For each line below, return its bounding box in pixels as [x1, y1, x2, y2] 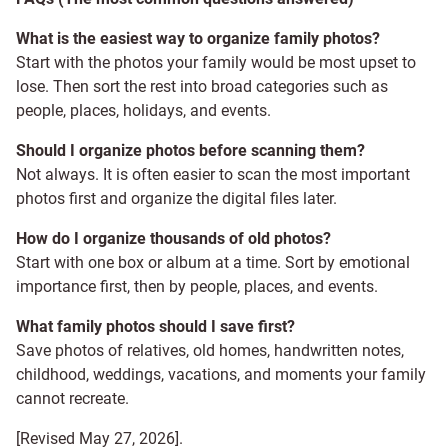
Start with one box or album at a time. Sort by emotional [16, 252, 410, 272]
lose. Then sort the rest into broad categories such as [16, 76, 388, 96]
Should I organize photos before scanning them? [16, 140, 365, 160]
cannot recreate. [16, 388, 129, 408]
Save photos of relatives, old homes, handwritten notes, [16, 340, 404, 360]
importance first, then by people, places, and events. [16, 276, 378, 296]
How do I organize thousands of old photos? [16, 228, 331, 248]
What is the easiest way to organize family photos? [16, 28, 380, 48]
